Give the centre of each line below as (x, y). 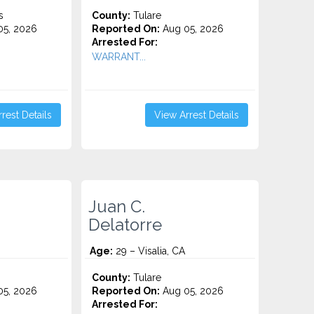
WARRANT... (119, 57)
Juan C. (117, 207)
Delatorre (125, 225)
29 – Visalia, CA (149, 251)
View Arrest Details (196, 115)
